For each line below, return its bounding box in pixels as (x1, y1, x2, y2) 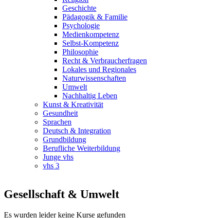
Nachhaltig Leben (62, 91, 117, 100)
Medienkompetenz (62, 30, 119, 38)
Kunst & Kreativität (43, 100, 103, 109)
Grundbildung (43, 135, 86, 144)
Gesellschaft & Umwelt (4, 187, 119, 200)
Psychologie (62, 21, 100, 30)
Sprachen (43, 117, 72, 126)
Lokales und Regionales (62, 65, 136, 73)
